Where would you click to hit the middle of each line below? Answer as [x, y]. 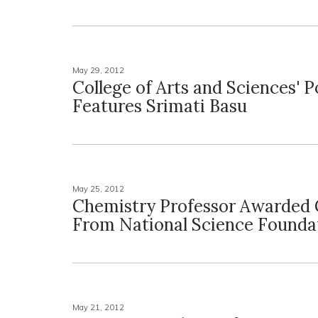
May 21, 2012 [98, 307]
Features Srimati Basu [160, 106]
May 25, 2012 [98, 189]
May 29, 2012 [98, 70]
